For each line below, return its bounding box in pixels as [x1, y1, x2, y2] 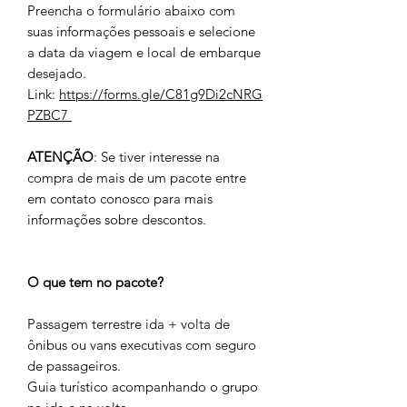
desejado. [27, 65, 86, 82]
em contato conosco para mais [27, 190, 213, 207]
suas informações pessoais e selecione [27, 23, 255, 40]
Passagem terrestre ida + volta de [27, 315, 230, 333]
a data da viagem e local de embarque [27, 44, 261, 61]
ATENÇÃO [27, 148, 94, 165]
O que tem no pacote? [27, 273, 164, 291]
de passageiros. [27, 357, 121, 374]
